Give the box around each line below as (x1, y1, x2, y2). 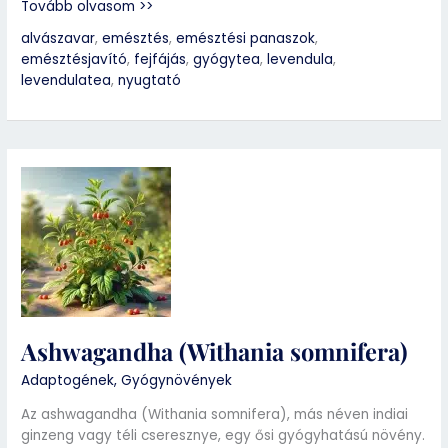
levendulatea (21, 71, 112, 91)
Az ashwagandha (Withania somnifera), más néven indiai (21, 404, 409, 424)
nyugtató (118, 71, 182, 91)
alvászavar (21, 29, 96, 49)
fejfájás (134, 50, 187, 70)
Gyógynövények (121, 371, 233, 391)
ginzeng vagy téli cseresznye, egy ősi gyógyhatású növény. (21, 425, 426, 445)
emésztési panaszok (176, 29, 316, 49)
